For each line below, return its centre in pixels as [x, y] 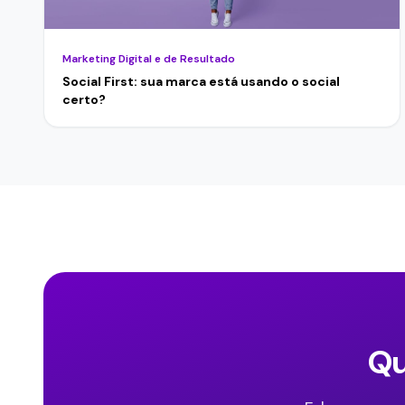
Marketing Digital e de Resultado [149, 58]
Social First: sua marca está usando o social [201, 81]
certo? [84, 99]
